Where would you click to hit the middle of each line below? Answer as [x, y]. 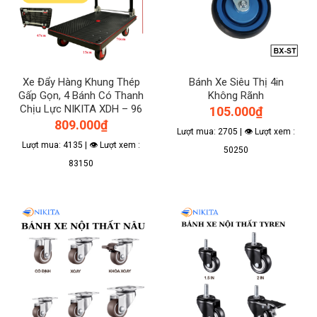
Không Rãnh [236, 95]
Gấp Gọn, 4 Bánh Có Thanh [81, 95]
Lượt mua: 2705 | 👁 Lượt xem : [236, 132]
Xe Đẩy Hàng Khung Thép [81, 82]
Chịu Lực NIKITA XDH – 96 [81, 109]
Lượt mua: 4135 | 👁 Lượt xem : [81, 145]
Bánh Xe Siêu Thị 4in [236, 82]
